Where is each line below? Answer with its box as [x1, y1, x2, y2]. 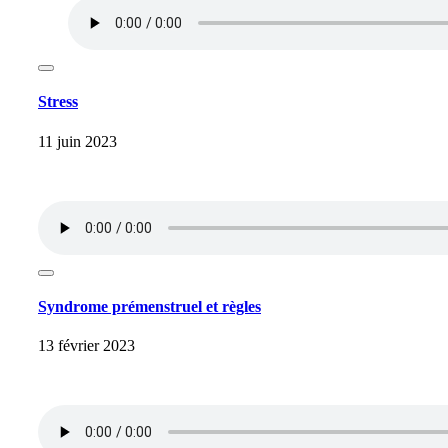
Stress [38, 93, 78, 111]
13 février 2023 [38, 337, 135, 355]
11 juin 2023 [38, 132, 117, 150]
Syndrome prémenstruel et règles [38, 297, 261, 315]
